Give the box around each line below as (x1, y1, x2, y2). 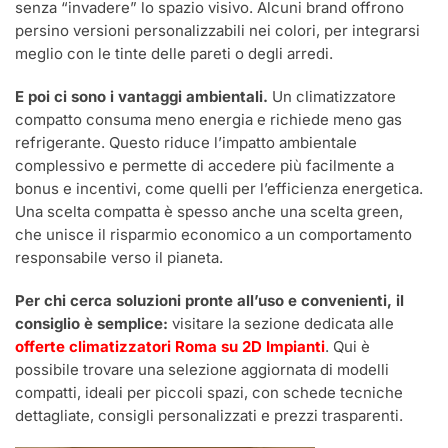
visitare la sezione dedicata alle (168, 313, 394, 333)
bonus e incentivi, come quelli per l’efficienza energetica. (15, 178, 423, 198)
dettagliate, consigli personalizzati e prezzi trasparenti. (15, 405, 403, 425)
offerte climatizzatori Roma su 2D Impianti (15, 336, 325, 356)
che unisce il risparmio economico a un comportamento (15, 224, 412, 244)
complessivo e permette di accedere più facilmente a (15, 155, 394, 175)
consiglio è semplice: (15, 313, 168, 333)
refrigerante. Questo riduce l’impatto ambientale (15, 132, 357, 152)
